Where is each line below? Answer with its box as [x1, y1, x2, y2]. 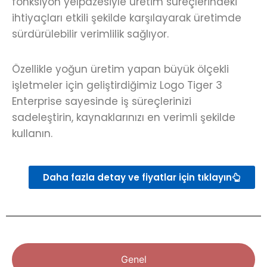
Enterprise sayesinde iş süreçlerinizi [12, 94, 191, 108]
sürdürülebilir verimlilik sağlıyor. [12, 27, 169, 41]
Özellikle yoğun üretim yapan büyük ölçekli [12, 62, 229, 76]
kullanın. [12, 126, 52, 141]
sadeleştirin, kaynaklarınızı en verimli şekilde [12, 110, 235, 125]
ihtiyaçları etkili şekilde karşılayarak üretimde [12, 11, 241, 25]
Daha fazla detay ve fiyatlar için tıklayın [43, 171, 232, 184]
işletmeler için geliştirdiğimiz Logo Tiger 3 [12, 78, 222, 92]
